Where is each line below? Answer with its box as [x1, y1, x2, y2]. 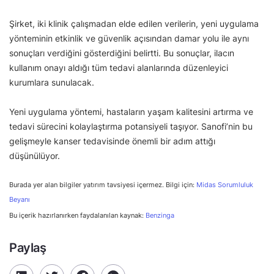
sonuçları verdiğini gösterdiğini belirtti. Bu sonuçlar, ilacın [9, 47, 234, 58]
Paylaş [9, 240, 46, 255]
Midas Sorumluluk [196, 180, 253, 189]
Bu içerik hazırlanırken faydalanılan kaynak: [9, 210, 146, 220]
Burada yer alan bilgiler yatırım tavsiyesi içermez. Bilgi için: [9, 180, 196, 189]
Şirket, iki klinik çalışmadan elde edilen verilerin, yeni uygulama [9, 18, 259, 29]
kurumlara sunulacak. [9, 76, 94, 87]
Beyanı [9, 195, 30, 204]
